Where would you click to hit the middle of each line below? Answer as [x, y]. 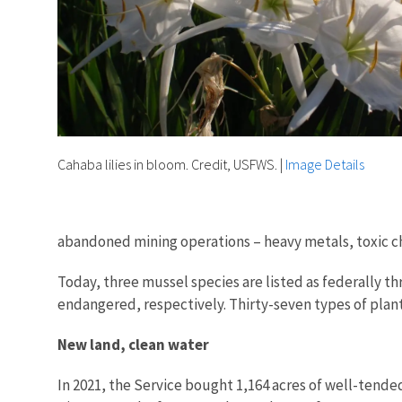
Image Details [325, 164]
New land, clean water [135, 344]
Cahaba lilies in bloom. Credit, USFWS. [167, 164]
